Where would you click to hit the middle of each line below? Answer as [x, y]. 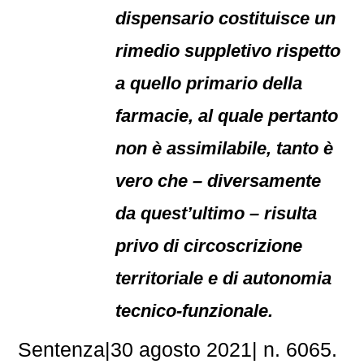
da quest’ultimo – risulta [217, 213]
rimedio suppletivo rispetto [228, 51]
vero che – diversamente [219, 181]
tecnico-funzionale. [195, 311]
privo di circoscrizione [209, 246]
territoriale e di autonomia [224, 278]
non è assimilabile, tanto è [225, 148]
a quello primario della [209, 83]
